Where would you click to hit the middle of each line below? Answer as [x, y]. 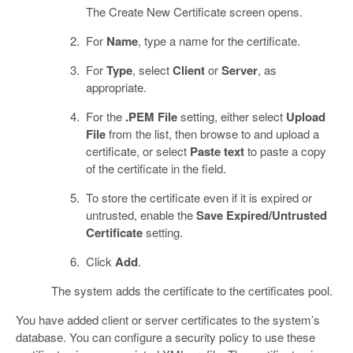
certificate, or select [138, 150]
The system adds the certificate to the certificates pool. [191, 290]
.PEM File [151, 116]
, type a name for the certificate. [219, 40]
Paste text [217, 151]
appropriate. [116, 87]
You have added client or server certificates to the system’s [168, 319]
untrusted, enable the [141, 214]
